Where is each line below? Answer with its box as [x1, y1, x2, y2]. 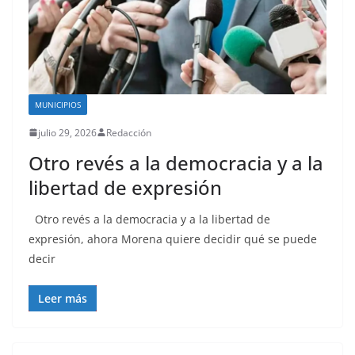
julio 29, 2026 [38, 125, 97, 139]
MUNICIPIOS [35, 98, 81, 110]
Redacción [106, 125, 151, 139]
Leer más [38, 290, 87, 306]
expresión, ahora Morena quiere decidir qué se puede [29, 231, 317, 246]
